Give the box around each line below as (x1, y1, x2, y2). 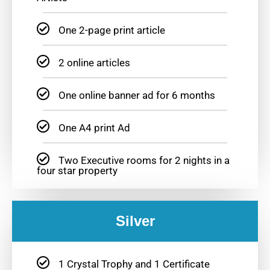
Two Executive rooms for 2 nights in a (58, 154, 230, 167)
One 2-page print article (58, 24, 165, 37)
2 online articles (58, 57, 130, 69)
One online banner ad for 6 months (58, 89, 215, 102)
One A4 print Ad (58, 122, 130, 134)
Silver (115, 213, 155, 230)
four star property (36, 165, 118, 177)
